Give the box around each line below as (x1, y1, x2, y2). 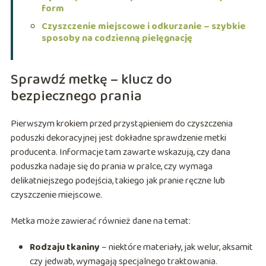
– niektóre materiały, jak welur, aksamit (99, 239, 253, 255)
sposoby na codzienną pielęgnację (41, 30, 192, 46)
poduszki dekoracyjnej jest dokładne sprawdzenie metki (10, 130, 226, 145)
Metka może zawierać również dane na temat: (10, 213, 191, 229)
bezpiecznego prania (10, 84, 142, 108)
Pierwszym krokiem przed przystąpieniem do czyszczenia (10, 116, 233, 131)
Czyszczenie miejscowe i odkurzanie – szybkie (41, 18, 246, 34)
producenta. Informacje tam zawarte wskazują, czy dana (10, 144, 230, 160)
